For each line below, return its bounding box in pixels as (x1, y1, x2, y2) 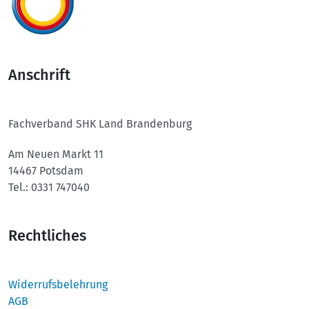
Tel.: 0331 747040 (8, 181, 90, 195)
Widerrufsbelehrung (8, 278, 108, 292)
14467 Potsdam (8, 164, 83, 178)
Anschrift (8, 66, 70, 85)
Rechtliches (8, 227, 86, 246)
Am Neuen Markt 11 (8, 148, 103, 161)
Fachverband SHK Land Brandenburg (8, 117, 192, 131)
